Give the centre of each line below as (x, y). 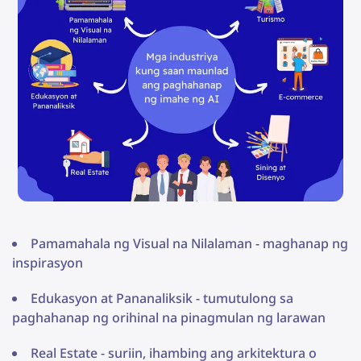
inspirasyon (48, 263)
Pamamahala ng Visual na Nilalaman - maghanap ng (189, 244)
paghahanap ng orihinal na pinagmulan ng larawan (169, 318)
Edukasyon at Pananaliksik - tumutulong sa (162, 299)
